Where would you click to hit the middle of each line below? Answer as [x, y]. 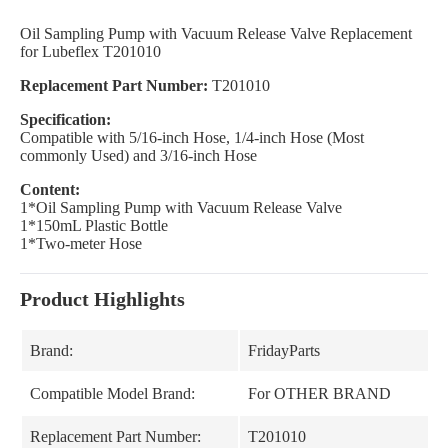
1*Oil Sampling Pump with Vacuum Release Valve [181, 207]
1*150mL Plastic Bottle [94, 225]
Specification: [65, 119]
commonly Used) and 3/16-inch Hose [138, 155]
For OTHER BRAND [319, 393]
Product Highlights [102, 299]
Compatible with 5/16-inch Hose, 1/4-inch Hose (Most [192, 137]
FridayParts [284, 350]
